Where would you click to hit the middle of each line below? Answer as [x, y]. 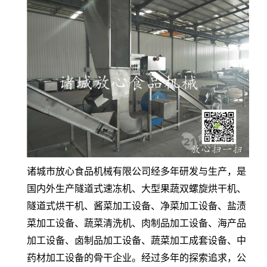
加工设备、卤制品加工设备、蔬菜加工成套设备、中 [136, 240]
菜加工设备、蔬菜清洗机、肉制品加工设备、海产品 [136, 223]
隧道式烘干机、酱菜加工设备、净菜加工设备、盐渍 [136, 206]
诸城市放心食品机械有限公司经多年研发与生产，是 [136, 171]
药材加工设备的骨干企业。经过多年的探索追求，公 [136, 257]
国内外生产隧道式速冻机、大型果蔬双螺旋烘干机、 [136, 188]
